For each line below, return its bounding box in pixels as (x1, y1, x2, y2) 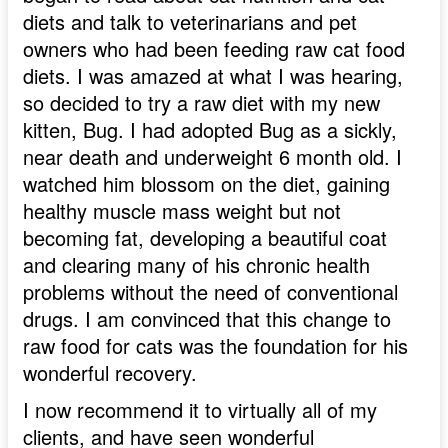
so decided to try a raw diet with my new (23, 88, 380, 118)
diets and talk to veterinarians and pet (23, 7, 357, 37)
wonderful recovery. (23, 358, 197, 388)
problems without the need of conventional (23, 277, 398, 307)
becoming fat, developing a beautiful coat (23, 223, 387, 253)
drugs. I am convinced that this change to (23, 304, 391, 334)
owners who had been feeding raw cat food (23, 34, 405, 64)
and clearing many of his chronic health (23, 250, 370, 280)
